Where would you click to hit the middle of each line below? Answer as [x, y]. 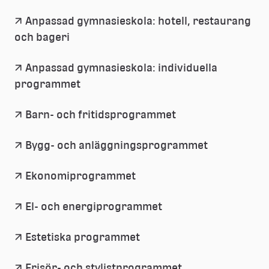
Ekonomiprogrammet [80, 176]
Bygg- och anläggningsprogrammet [116, 145]
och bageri [42, 37]
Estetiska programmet [83, 237]
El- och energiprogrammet [94, 206]
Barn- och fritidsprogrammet [101, 114]
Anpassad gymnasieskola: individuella [121, 68]
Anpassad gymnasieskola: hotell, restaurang [138, 21]
